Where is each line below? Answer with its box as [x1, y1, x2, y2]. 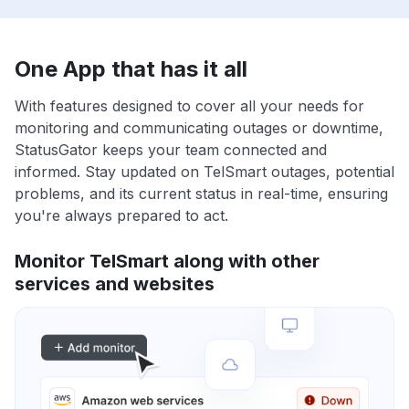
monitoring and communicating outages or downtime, [15, 119, 383, 138]
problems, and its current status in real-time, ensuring [15, 184, 388, 204]
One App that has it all [15, 56, 247, 83]
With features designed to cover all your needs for [15, 97, 364, 116]
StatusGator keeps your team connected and [15, 141, 327, 160]
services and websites [15, 273, 215, 296]
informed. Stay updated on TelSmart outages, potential [15, 163, 394, 182]
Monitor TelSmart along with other [15, 250, 320, 273]
